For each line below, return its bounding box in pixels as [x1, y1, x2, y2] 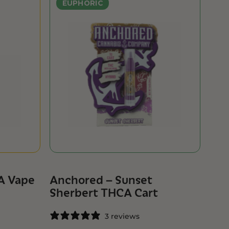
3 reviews [105, 211, 140, 221]
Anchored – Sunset [50, 173, 153, 188]
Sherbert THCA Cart [50, 186, 158, 200]
